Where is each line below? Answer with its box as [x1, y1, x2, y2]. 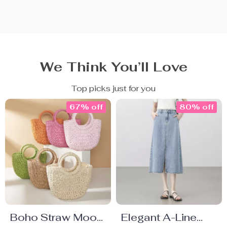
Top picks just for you [71, 83, 156, 94]
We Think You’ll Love [40, 58, 187, 75]
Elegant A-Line [121, 211, 197, 224]
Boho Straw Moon [10, 211, 103, 224]
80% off [179, 102, 214, 111]
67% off [69, 102, 103, 111]
